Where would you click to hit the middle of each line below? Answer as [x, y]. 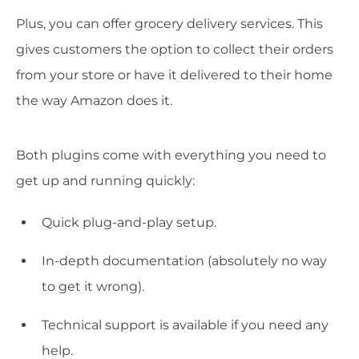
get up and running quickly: [105, 181]
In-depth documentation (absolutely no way [184, 261]
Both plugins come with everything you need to [171, 155]
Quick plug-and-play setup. [129, 223]
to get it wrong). [93, 287]
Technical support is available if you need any [185, 325]
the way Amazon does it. [94, 101]
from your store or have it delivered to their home [174, 75]
